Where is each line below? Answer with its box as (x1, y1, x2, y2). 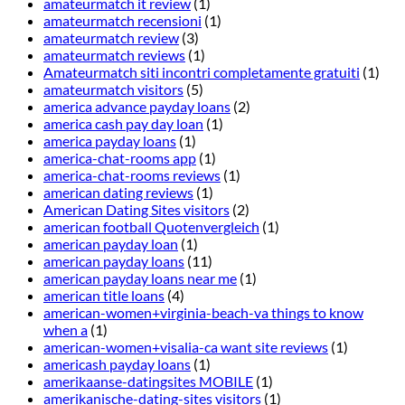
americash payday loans (43, 355, 191, 373)
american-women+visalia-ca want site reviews (43, 338, 328, 356)
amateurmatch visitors (43, 80, 184, 99)
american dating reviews (43, 184, 193, 202)
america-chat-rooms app (43, 149, 196, 167)
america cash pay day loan (43, 115, 203, 133)
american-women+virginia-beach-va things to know (43, 304, 363, 322)
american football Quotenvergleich (43, 218, 259, 236)
